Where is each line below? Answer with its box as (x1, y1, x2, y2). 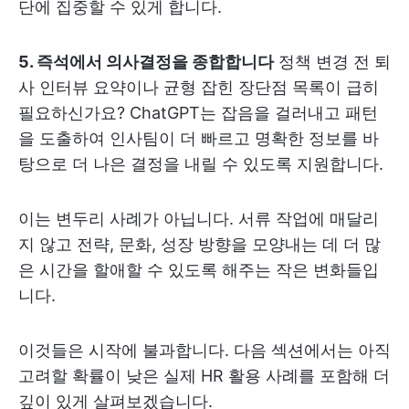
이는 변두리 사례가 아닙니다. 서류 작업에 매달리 (18, 209, 379, 228)
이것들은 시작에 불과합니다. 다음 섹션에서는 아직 (18, 341, 391, 360)
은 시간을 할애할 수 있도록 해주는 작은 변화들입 (18, 260, 379, 279)
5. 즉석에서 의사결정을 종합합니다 (18, 52, 274, 71)
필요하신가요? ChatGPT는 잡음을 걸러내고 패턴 (18, 103, 378, 122)
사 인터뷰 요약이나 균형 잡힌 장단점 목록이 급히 (18, 78, 379, 97)
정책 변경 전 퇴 (274, 52, 391, 71)
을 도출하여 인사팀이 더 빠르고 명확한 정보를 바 (18, 129, 379, 148)
